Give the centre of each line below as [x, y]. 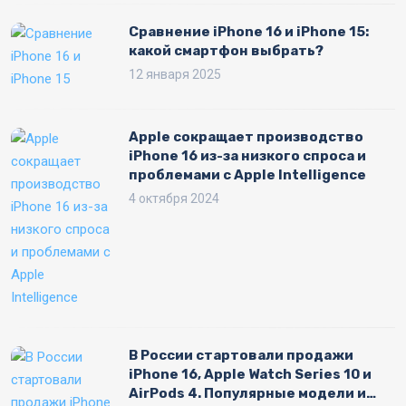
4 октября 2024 [174, 199]
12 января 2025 [175, 75]
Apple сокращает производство [246, 137]
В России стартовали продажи [241, 356]
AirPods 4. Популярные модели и [247, 394]
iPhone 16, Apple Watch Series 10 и [250, 375]
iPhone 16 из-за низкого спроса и [247, 156]
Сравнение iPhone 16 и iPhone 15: [249, 32]
